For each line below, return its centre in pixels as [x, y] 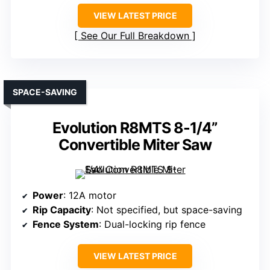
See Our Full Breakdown [135, 36]
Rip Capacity [62, 210]
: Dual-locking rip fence [152, 224]
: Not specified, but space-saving [167, 210]
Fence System [66, 224]
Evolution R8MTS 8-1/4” [135, 128]
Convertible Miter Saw [135, 145]
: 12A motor [90, 196]
